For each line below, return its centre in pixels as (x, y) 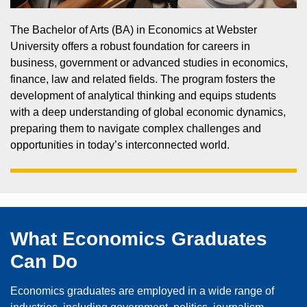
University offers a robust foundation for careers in (130, 47)
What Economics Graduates (139, 239)
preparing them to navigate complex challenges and (136, 129)
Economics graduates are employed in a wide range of (142, 291)
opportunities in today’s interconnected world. (120, 145)
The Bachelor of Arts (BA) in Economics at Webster (134, 30)
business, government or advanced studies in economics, (149, 63)
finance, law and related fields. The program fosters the (143, 79)
